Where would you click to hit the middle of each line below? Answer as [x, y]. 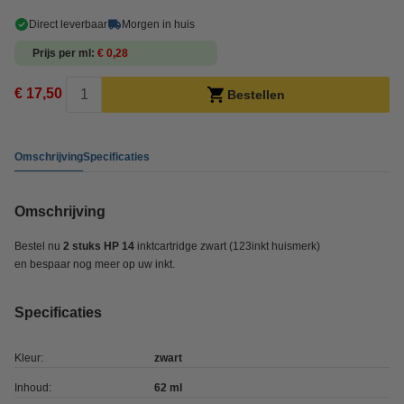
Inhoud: [33, 388]
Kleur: [29, 358]
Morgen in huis [158, 24]
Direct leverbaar [68, 24]
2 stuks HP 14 [100, 246]
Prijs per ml [62, 53]
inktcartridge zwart [183, 246]
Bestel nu [39, 246]
